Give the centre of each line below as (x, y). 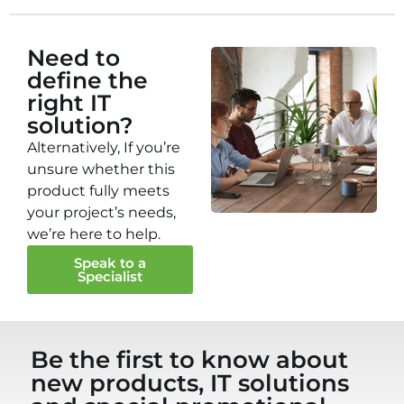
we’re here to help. (94, 234)
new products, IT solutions (190, 384)
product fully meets (98, 191)
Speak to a (110, 263)
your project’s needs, (101, 213)
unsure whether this (101, 170)
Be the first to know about (190, 360)
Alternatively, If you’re (104, 148)
